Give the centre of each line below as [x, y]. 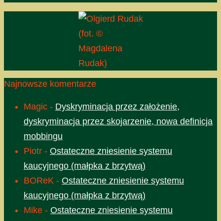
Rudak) [92, 63]
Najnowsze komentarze [50, 84]
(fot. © [90, 34]
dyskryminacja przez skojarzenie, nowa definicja [118, 122]
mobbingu [43, 136]
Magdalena [100, 49]
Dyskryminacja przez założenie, [117, 107]
